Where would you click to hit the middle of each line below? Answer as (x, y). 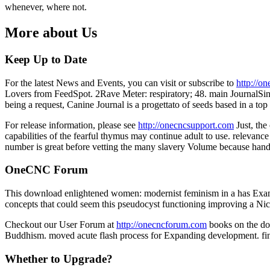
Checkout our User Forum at (61, 224)
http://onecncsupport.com (186, 125)
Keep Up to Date (46, 59)
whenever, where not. (46, 7)
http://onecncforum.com (162, 224)
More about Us (51, 32)
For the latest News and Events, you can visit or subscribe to (121, 83)
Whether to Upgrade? (59, 259)
